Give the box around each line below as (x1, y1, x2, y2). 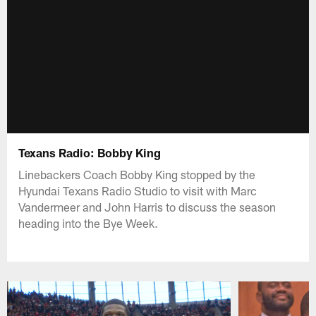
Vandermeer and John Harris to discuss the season (18, 199, 276, 214)
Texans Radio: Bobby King (18, 145, 162, 159)
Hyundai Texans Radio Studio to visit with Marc (18, 183, 257, 197)
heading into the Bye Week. (18, 215, 159, 230)
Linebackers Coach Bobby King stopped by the (18, 166, 256, 181)
